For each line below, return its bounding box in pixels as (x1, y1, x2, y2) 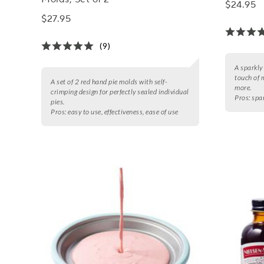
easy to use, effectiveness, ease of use (68, 107, 179, 116)
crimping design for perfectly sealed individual (51, 87, 189, 96)
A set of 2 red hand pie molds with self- (51, 77, 168, 86)
